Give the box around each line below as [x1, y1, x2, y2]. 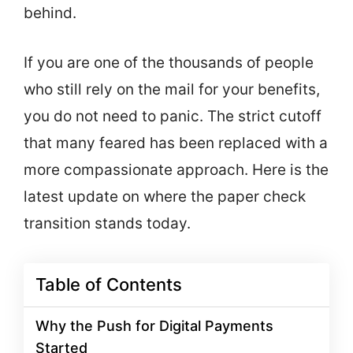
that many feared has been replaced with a [24, 133, 328, 152]
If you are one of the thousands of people [24, 53, 314, 72]
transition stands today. [24, 214, 191, 232]
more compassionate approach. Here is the [24, 160, 329, 179]
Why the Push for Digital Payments [35, 318, 273, 334]
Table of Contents [35, 274, 182, 295]
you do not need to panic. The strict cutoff [24, 106, 321, 125]
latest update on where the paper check [24, 187, 306, 206]
